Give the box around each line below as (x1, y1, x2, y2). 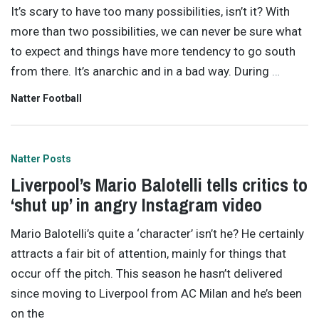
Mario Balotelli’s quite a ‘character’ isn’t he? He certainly (11, 226, 304, 241)
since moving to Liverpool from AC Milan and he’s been (11, 286, 302, 301)
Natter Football (11, 93, 82, 105)
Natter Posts (11, 152, 71, 164)
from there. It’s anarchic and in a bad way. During (11, 63, 272, 78)
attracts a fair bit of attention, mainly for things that (11, 246, 286, 261)
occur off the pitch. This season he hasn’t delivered (11, 266, 283, 281)
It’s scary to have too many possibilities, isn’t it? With (11, 4, 290, 19)
